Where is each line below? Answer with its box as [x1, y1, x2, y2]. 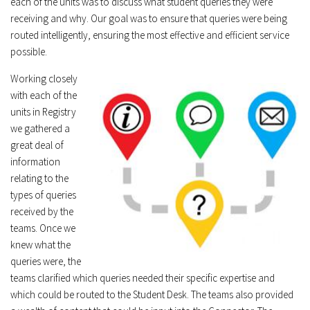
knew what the [10, 237, 71, 251]
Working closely [10, 71, 77, 85]
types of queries [10, 188, 76, 201]
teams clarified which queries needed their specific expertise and [10, 271, 275, 284]
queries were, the [10, 254, 81, 268]
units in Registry [10, 104, 76, 118]
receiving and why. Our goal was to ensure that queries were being [10, 11, 287, 25]
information [10, 154, 60, 168]
